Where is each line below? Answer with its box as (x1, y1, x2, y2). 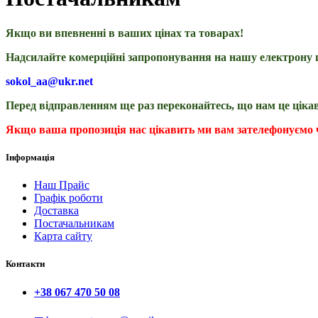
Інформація (6, 152, 55, 163)
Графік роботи (34, 192, 103, 204)
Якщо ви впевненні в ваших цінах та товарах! (6, 26, 243, 39)
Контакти (6, 258, 45, 270)
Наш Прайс (34, 179, 89, 192)
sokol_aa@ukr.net (6, 75, 93, 87)
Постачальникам (34, 217, 114, 230)
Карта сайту (34, 230, 92, 243)
